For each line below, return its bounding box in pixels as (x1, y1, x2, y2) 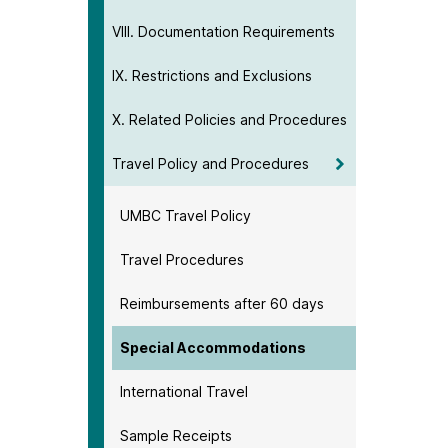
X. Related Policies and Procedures (112, 110, 347, 128)
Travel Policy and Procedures (112, 154, 309, 172)
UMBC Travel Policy (120, 206, 251, 224)
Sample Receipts (120, 426, 232, 444)
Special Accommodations (120, 338, 306, 356)
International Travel (120, 382, 248, 400)
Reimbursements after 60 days (120, 294, 324, 312)
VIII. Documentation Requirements (112, 22, 335, 40)
